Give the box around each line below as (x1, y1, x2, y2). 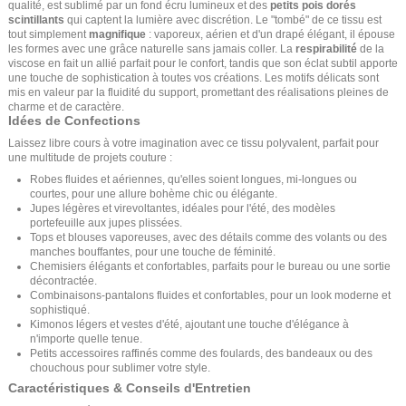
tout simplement (8, 28, 89, 42)
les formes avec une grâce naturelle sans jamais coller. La (8, 43, 295, 56)
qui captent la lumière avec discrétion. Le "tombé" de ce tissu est (64, 14, 382, 27)
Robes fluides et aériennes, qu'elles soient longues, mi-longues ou (30, 172, 357, 186)
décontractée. (30, 274, 97, 287)
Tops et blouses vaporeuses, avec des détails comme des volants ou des (30, 230, 387, 244)
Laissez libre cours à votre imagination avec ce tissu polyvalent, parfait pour (8, 137, 379, 150)
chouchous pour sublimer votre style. (30, 361, 210, 374)
